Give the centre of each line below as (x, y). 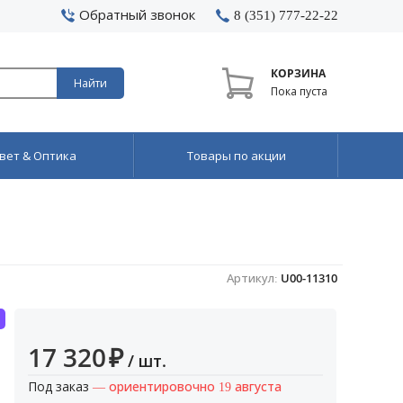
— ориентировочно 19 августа (187, 386)
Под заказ (60, 386)
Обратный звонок (137, 14)
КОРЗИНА (298, 73)
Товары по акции (236, 156)
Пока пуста (304, 91)
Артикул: (254, 278)
